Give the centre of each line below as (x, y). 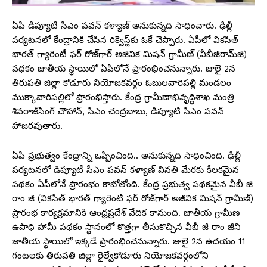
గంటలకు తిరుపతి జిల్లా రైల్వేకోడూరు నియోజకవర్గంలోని (110, 256)
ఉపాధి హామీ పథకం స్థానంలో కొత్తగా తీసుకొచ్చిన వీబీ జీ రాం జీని (126, 227)
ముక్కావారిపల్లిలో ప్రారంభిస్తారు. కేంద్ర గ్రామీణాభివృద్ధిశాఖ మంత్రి (123, 97)
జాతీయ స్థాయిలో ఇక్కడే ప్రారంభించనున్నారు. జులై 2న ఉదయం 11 (129, 242)
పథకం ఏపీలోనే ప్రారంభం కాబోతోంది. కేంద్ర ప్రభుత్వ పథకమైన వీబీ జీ (132, 184)
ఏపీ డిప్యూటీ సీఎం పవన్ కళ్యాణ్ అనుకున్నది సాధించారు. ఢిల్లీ (122, 26)
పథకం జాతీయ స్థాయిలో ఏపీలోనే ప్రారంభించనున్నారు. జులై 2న (124, 69)
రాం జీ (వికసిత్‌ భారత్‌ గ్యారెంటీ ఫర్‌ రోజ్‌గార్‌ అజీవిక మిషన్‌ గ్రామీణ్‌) (133, 199)
